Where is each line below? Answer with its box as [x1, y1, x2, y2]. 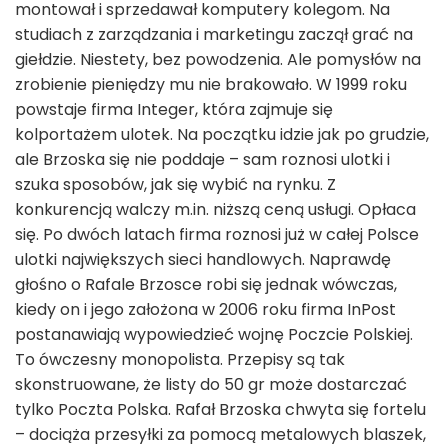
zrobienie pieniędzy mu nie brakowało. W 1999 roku [15, 73, 407, 97]
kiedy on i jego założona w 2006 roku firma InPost [15, 298, 396, 322]
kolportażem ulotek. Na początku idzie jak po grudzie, [15, 123, 429, 147]
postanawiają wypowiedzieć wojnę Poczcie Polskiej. [15, 323, 413, 347]
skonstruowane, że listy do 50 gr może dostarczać [15, 373, 407, 397]
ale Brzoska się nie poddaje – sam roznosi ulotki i [15, 148, 390, 172]
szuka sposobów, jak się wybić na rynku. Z [15, 173, 336, 197]
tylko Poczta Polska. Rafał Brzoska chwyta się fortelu [15, 398, 426, 422]
